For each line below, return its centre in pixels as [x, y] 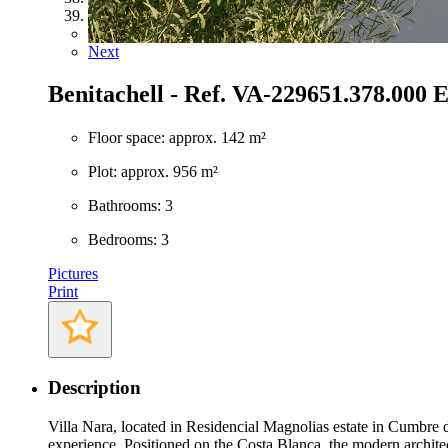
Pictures [73, 274]
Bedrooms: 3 [128, 240]
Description [94, 387]
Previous [115, 33]
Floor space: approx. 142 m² [177, 138]
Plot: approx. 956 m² [153, 172]
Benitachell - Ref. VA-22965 [189, 93]
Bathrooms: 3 [130, 206]
